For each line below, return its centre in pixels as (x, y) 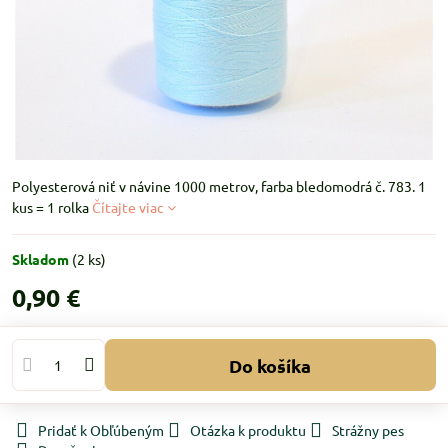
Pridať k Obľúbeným (101, 430)
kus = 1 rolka (52, 207)
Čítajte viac (128, 207)
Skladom (42, 259)
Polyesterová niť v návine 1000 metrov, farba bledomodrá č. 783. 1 (219, 186)
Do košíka (277, 365)
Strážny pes (368, 430)
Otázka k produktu (248, 430)
